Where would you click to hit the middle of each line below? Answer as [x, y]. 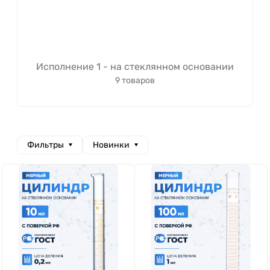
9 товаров [135, 80]
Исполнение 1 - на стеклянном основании [135, 67]
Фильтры [46, 145]
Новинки [111, 145]
